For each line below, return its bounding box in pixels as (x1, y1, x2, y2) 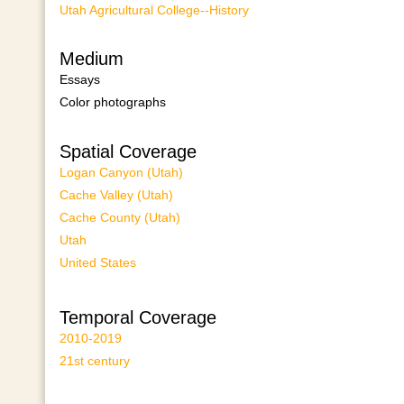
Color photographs (59, 95, 166, 110)
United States (59, 254, 136, 270)
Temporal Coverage (59, 307, 216, 327)
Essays (59, 72, 100, 87)
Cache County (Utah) (59, 209, 180, 225)
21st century (59, 353, 130, 368)
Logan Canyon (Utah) (59, 164, 183, 179)
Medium (59, 49, 124, 69)
